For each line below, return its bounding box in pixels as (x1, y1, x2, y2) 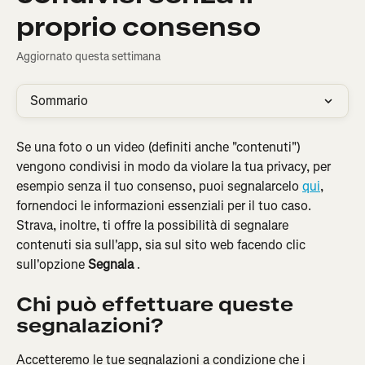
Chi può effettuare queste (16, 292, 298, 319)
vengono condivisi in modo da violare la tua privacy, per (16, 158, 334, 175)
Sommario (30, 92, 88, 109)
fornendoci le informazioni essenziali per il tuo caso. (16, 197, 314, 214)
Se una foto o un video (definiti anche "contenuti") (16, 139, 304, 156)
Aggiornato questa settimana (16, 49, 161, 64)
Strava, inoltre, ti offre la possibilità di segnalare (16, 217, 292, 234)
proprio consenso (16, 10, 261, 45)
